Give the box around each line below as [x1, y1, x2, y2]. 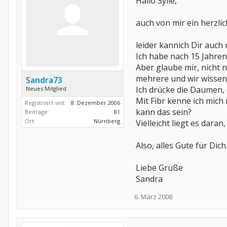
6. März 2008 [134, 192, 172, 201]
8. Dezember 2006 [71, 99, 120, 106]
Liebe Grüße [136, 162, 183, 173]
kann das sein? [136, 106, 192, 118]
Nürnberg [94, 117, 120, 125]
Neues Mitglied [26, 85, 66, 92]
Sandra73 [26, 74, 62, 86]
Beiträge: [25, 108, 49, 116]
